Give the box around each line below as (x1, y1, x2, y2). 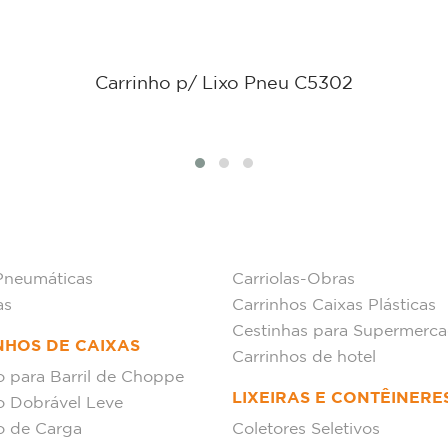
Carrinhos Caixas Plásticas (232, 298, 436, 313)
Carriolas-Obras (232, 272, 355, 287)
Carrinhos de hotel (232, 350, 376, 365)
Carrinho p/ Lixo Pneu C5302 (95, 76, 353, 92)
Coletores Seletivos (232, 422, 380, 437)
